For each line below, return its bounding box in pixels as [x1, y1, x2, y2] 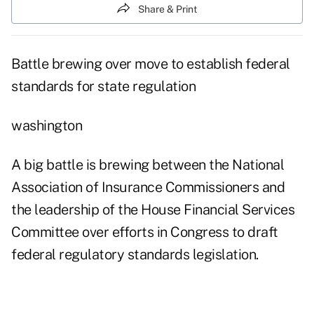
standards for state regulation [11, 78, 196, 95]
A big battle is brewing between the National [11, 156, 284, 174]
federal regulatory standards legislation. [11, 246, 259, 264]
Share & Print [138, 3, 197, 15]
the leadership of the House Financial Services [11, 201, 294, 219]
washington [11, 117, 82, 135]
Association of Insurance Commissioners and [11, 179, 285, 196]
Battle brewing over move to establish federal [11, 55, 290, 73]
